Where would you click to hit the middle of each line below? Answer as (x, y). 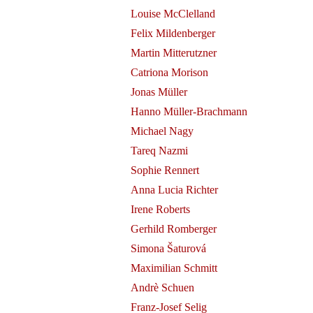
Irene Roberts (160, 209)
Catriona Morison (169, 72)
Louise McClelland (173, 14)
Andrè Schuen (162, 287)
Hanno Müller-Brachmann (189, 111)
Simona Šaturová (168, 248)
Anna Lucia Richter (174, 190)
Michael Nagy (162, 131)
